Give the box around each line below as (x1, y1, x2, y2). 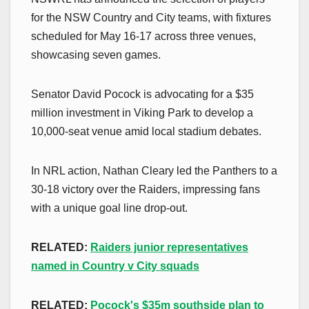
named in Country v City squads (31, 260, 199, 272)
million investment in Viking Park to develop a (31, 107, 253, 119)
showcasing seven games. (31, 49, 161, 61)
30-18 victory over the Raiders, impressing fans (31, 183, 260, 196)
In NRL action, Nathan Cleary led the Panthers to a (31, 165, 277, 177)
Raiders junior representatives (90, 241, 248, 254)
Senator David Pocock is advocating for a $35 (31, 88, 254, 101)
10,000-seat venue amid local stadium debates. (31, 126, 261, 138)
